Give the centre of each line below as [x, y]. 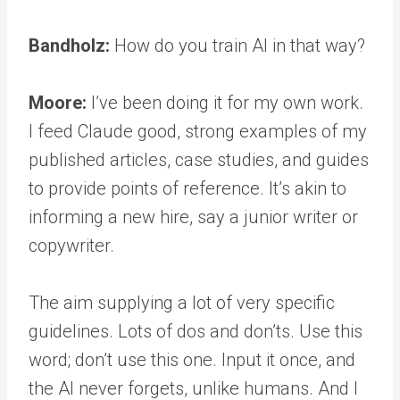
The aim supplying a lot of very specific [182, 303]
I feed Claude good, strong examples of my [198, 131]
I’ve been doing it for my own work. [225, 103]
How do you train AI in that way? [237, 46]
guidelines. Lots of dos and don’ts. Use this [196, 331]
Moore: [58, 103]
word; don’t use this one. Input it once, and [192, 360]
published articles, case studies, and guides [199, 160]
